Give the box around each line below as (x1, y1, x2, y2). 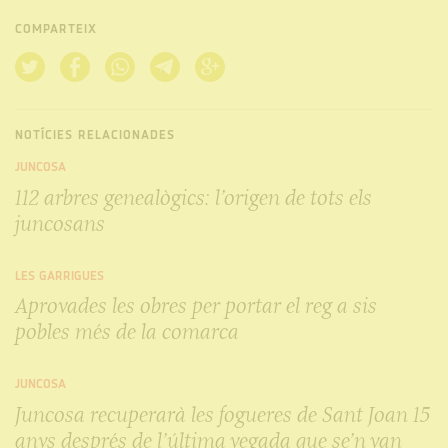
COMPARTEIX (15, 20, 97, 38)
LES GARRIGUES (15, 267, 104, 285)
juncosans (15, 209, 105, 237)
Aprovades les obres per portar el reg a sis (15, 292, 377, 320)
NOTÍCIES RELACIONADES (15, 127, 175, 145)
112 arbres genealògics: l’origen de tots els (15, 183, 372, 211)
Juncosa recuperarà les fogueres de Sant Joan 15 (15, 400, 430, 428)
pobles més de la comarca (15, 318, 239, 346)
